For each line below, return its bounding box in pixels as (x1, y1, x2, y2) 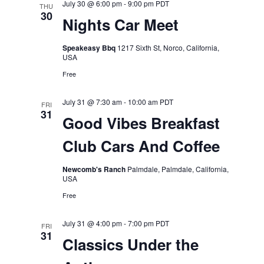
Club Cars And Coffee (62, 135, 220, 157)
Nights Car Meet (62, 14, 179, 35)
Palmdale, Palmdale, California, (127, 164, 229, 174)
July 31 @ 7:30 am (62, 97, 122, 107)
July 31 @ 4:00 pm (62, 218, 122, 228)
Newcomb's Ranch (62, 164, 127, 174)
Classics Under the (62, 233, 199, 255)
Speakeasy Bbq (62, 42, 117, 53)
